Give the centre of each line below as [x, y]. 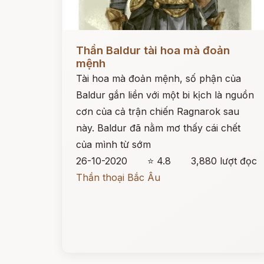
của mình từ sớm [113, 144]
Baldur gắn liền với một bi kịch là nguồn [165, 95]
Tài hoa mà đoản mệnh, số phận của [159, 78]
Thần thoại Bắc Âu [118, 177]
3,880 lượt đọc [224, 161]
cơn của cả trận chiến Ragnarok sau [158, 111]
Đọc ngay [83, 41]
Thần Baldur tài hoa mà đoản [153, 50]
